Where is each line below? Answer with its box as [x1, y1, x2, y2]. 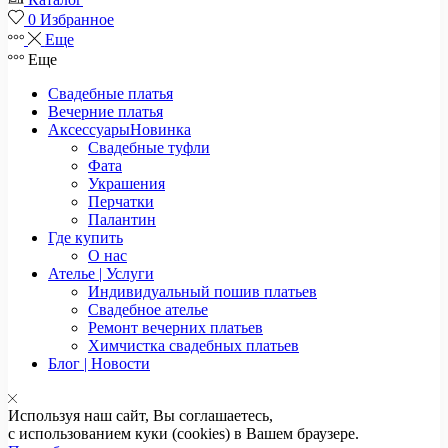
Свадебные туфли [88, 138, 210, 156]
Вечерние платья [48, 102, 163, 120]
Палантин [88, 210, 156, 228]
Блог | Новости [48, 354, 150, 372]
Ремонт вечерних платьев [88, 318, 263, 336]
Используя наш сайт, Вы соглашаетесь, [8, 406, 273, 424]
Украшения [88, 174, 165, 192]
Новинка [130, 120, 191, 138]
